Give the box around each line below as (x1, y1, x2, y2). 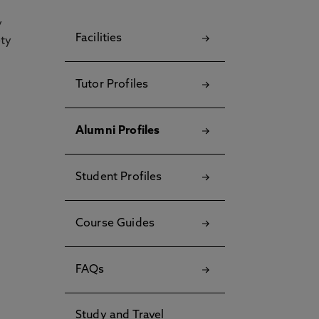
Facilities (75, 33, 122, 44)
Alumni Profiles (75, 125, 160, 137)
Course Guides (75, 218, 155, 229)
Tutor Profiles (75, 79, 149, 90)
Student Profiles (75, 172, 162, 183)
